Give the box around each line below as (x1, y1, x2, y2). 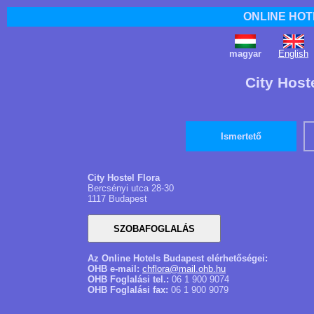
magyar (229, 48, 261, 59)
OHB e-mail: (88, 264, 142, 274)
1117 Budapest (88, 193, 147, 204)
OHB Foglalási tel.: (88, 274, 169, 285)
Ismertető (221, 131, 261, 142)
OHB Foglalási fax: (88, 285, 168, 295)
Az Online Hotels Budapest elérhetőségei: (88, 253, 268, 264)
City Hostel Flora (88, 172, 160, 183)
